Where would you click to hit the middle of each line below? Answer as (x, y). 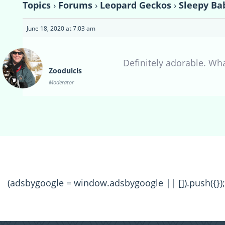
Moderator (61, 82)
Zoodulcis (65, 71)
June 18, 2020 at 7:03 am (61, 29)
